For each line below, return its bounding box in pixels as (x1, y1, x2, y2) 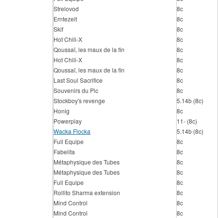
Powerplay (54, 117, 82, 125)
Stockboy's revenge (54, 96, 105, 105)
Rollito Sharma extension (54, 188, 120, 197)
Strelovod (54, 4, 79, 13)
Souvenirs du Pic (54, 86, 98, 94)
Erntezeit (54, 15, 77, 23)
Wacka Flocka (54, 127, 91, 135)
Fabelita (54, 147, 75, 156)
